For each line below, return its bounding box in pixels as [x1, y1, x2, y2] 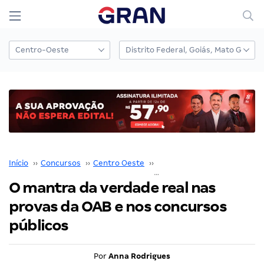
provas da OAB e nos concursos [9, 197, 226, 215]
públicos [9, 216, 68, 234]
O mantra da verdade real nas [9, 179, 216, 196]
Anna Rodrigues [108, 251, 170, 260]
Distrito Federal [157, 158, 216, 167]
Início [9, 158, 28, 167]
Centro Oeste [93, 158, 144, 167]
